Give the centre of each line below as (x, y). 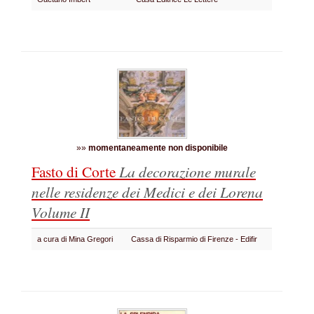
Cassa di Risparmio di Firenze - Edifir (196, 239)
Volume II (61, 212)
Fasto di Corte (75, 171)
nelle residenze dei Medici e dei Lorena (147, 192)
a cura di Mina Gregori (77, 239)
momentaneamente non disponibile (158, 148)
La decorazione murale (187, 171)
